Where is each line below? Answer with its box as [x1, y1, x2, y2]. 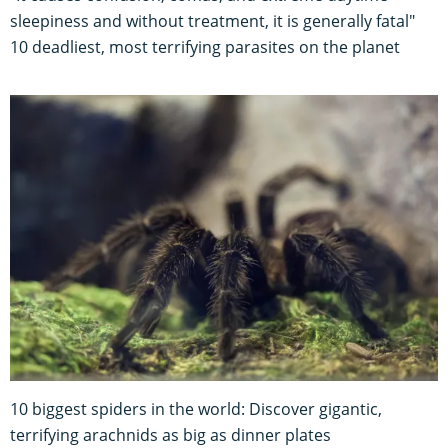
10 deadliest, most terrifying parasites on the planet [10, 36, 400, 59]
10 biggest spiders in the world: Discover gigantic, [10, 397, 382, 420]
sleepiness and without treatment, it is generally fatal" [10, 10, 415, 33]
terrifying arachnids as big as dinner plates [10, 423, 331, 446]
